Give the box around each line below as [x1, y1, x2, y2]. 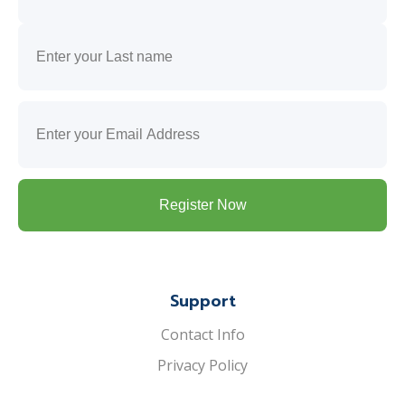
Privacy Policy [157, 354, 248, 375]
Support [169, 288, 236, 313]
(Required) [238, 99, 307, 120]
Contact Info [160, 324, 245, 344]
